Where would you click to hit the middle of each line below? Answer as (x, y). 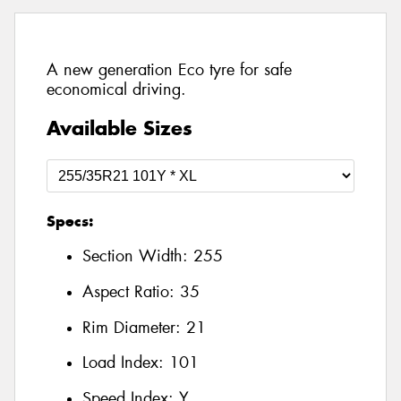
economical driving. (116, 90)
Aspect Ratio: (131, 292)
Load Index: (126, 363)
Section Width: (138, 256)
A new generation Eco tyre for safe (169, 70)
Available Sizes (119, 128)
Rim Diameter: (134, 327)
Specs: (70, 221)
